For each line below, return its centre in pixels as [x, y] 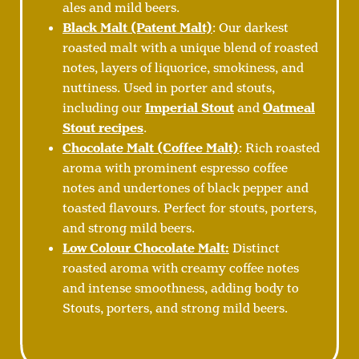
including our [104, 109]
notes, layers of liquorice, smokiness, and [183, 69]
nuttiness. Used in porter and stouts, [169, 89]
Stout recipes [103, 129]
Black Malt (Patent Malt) [137, 28]
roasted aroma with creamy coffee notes [181, 269]
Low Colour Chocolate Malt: [146, 249]
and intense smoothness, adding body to [181, 289]
